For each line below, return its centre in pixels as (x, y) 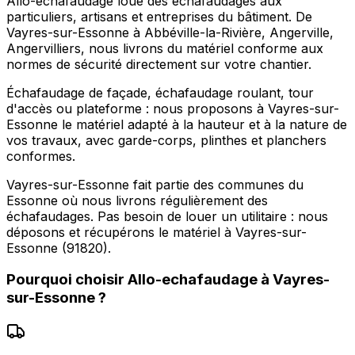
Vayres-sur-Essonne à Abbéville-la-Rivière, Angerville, (170, 32)
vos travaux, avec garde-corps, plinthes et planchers (166, 140)
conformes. (41, 156)
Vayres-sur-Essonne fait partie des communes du (155, 184)
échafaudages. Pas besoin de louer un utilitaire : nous (167, 216)
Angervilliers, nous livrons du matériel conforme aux (165, 48)
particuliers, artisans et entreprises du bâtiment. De (159, 16)
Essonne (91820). (59, 248)
